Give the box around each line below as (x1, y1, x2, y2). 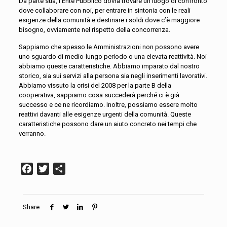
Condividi (65, 164, 98, 174)
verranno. (18, 130, 46, 138)
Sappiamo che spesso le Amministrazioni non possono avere (18, 43, 199, 51)
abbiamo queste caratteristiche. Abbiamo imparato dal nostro (18, 62, 200, 70)
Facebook (32, 164, 68, 174)
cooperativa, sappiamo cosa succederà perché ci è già (18, 91, 179, 99)
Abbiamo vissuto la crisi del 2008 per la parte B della (18, 82, 171, 90)
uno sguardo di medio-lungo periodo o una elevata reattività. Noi (18, 53, 207, 61)
